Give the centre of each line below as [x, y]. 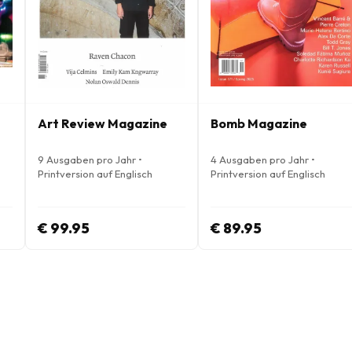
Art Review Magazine [103, 123]
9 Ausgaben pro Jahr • [90, 159]
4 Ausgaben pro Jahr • [263, 159]
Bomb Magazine [259, 123]
